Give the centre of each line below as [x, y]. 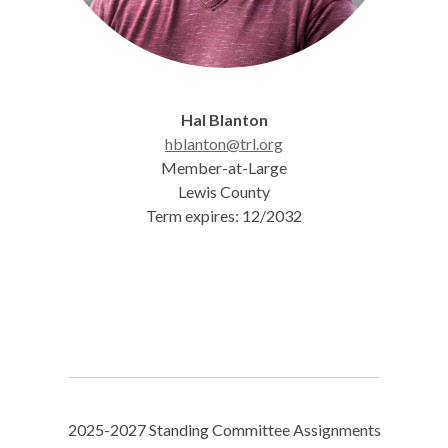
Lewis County [224, 191]
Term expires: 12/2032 [224, 215]
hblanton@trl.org [224, 143]
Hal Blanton [224, 119]
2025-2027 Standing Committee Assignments [224, 429]
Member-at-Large [224, 167]
